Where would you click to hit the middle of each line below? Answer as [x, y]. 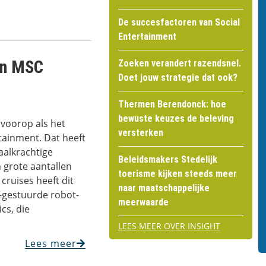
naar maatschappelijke [164, 188]
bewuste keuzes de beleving [176, 118]
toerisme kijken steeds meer [178, 173]
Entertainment [147, 36]
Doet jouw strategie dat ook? [178, 77]
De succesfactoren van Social [179, 22]
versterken [141, 132]
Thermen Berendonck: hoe [172, 104]
